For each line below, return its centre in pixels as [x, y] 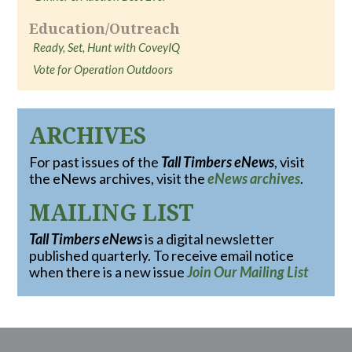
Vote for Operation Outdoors [103, 69]
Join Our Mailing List [248, 272]
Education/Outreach [105, 28]
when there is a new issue [108, 272]
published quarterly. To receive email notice [162, 255]
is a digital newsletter [209, 239]
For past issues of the [95, 162]
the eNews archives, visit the [119, 178]
